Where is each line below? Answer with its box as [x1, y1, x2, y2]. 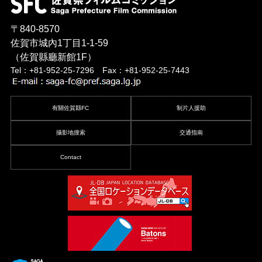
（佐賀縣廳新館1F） [10, 51, 96, 62]
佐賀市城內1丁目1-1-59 [10, 37, 108, 48]
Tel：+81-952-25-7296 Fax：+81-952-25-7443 [10, 65, 189, 75]
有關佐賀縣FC [52, 104, 89, 111]
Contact [60, 153, 81, 160]
